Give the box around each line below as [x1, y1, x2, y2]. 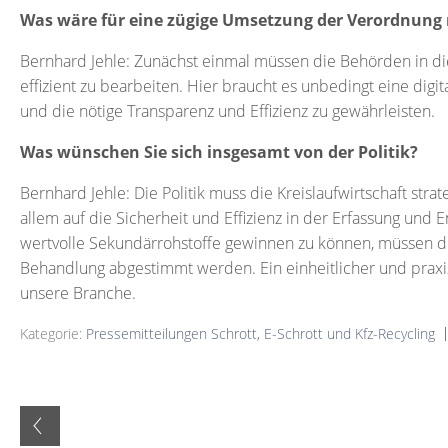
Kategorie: [20, 324, 86, 343]
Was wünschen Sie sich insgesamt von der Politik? [20, 141, 418, 163]
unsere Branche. [20, 282, 136, 304]
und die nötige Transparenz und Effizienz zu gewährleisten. [20, 100, 435, 122]
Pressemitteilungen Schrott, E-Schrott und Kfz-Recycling [86, 324, 435, 343]
